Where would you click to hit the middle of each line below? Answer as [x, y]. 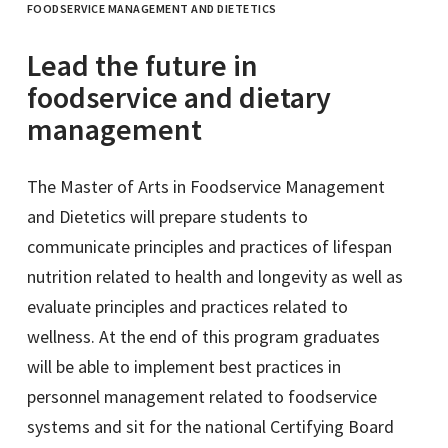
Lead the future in [142, 64]
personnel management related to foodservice [201, 396]
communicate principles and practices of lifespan [209, 246]
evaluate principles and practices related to [187, 306]
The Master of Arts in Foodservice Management [205, 186]
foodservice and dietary [178, 96]
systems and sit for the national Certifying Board [210, 426]
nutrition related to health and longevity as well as [214, 276]
